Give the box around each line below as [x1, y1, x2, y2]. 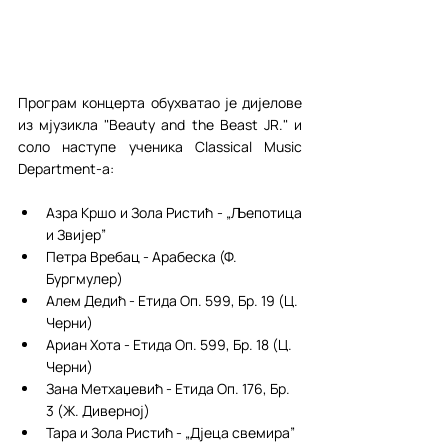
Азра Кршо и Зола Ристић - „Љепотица [46, 203, 302, 222]
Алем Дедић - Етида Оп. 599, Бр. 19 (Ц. [46, 291, 301, 310]
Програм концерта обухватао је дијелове [18, 93, 302, 112]
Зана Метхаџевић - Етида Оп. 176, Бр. [46, 379, 293, 398]
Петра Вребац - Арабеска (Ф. [46, 247, 240, 266]
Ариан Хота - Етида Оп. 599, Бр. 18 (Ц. [46, 335, 295, 354]
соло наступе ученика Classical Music [18, 137, 302, 156]
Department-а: [18, 159, 114, 178]
